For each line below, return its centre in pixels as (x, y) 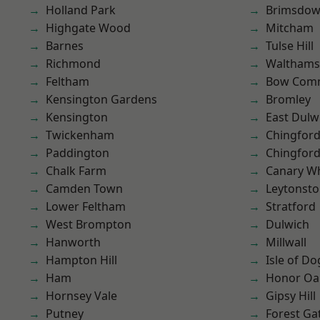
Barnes (65, 46)
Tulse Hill (290, 46)
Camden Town (84, 189)
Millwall (286, 242)
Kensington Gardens (101, 99)
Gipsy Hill (291, 296)
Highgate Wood (88, 28)
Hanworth (73, 242)
